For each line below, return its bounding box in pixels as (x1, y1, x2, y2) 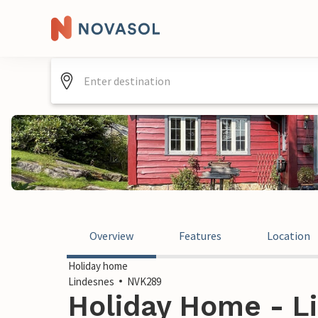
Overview (89, 229, 133, 243)
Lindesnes (68, 275, 114, 288)
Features (179, 229, 221, 243)
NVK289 (127, 275, 161, 288)
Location (267, 229, 310, 243)
